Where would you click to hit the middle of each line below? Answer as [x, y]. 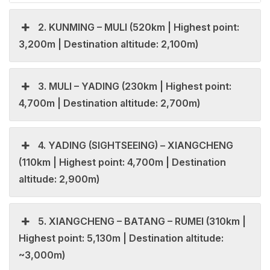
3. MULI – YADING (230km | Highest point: [135, 86]
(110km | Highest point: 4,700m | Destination [122, 162]
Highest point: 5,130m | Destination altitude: [121, 238]
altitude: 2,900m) [59, 179]
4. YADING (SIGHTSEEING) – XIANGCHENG [136, 146]
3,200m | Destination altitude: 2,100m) [108, 44]
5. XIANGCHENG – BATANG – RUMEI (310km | [142, 221]
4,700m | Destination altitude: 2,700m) [109, 103]
